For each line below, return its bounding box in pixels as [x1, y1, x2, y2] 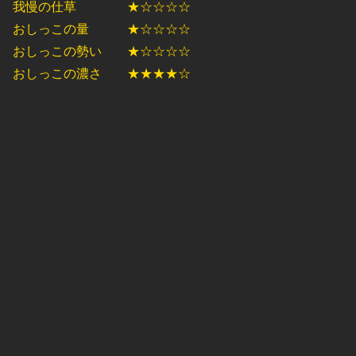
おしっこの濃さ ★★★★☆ [13, 67, 191, 81]
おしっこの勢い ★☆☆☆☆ [13, 44, 191, 59]
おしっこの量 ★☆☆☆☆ [13, 22, 191, 37]
